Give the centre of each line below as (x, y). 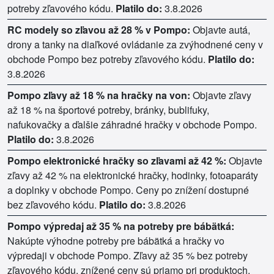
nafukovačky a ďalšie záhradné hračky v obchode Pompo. (132, 124)
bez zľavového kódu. (53, 204)
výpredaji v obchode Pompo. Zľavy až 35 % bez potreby (128, 255)
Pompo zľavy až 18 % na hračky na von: (99, 95)
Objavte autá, (220, 29)
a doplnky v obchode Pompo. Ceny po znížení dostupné (128, 190)
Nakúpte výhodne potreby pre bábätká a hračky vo (116, 240)
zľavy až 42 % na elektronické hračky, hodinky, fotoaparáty (133, 175)
